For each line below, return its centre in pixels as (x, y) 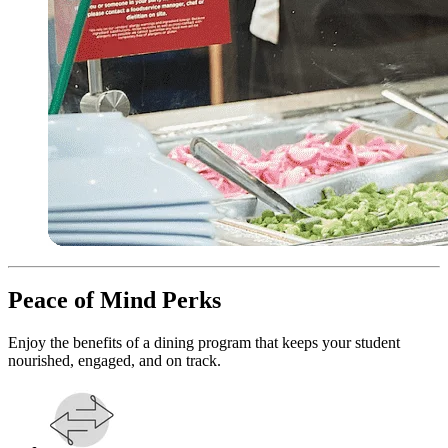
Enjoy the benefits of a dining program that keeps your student (204, 343)
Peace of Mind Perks (114, 300)
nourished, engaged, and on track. (114, 361)
